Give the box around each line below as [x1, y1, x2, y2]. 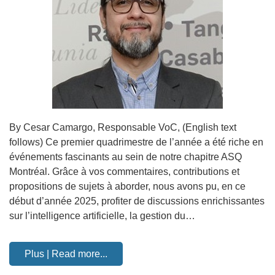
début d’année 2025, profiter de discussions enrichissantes [9, 196, 265, 206]
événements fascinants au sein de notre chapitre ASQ [9, 152, 242, 162]
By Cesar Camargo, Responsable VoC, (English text [9, 122, 236, 133]
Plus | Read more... [25, 249, 107, 259]
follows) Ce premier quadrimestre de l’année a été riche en [9, 137, 263, 147]
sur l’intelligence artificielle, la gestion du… [9, 211, 195, 221]
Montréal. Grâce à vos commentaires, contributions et [9, 166, 239, 177]
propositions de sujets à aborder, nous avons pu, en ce [9, 181, 246, 192]
